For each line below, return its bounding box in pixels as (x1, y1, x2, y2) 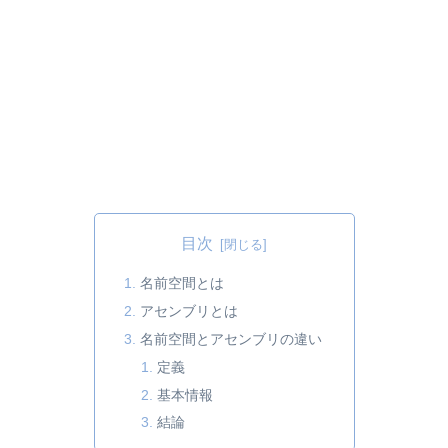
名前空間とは (139, 275, 224, 292)
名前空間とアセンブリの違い (139, 330, 322, 347)
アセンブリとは (139, 302, 238, 319)
